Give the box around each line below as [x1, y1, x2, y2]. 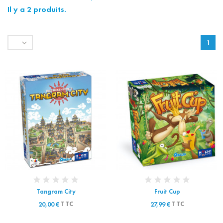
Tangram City [36, 188, 76, 196]
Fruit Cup [154, 188, 180, 196]
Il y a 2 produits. [7, 4, 66, 14]
